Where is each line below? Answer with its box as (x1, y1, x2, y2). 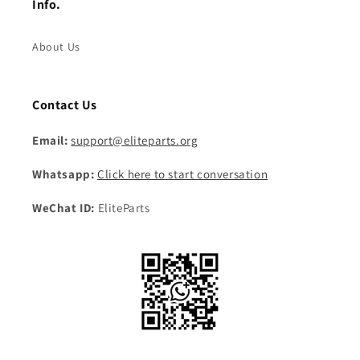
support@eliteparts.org (71, 133, 198, 149)
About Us (32, 39, 80, 55)
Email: (32, 133, 68, 149)
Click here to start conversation (97, 166, 268, 182)
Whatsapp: (32, 166, 95, 182)
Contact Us (32, 96, 97, 114)
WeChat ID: (32, 200, 95, 216)
